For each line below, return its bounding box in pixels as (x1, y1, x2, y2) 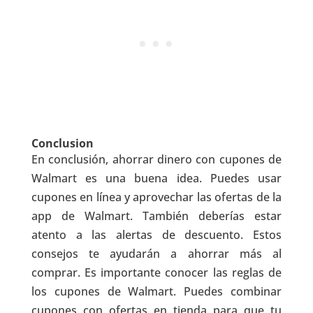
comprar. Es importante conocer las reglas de (31, 264, 282, 280)
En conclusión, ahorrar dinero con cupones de (31, 151, 282, 167)
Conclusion (31, 135, 94, 151)
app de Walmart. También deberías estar (31, 208, 282, 224)
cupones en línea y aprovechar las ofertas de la (31, 189, 282, 205)
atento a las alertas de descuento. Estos (31, 226, 282, 242)
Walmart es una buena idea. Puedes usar (31, 170, 282, 186)
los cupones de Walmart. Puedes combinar (31, 283, 282, 299)
